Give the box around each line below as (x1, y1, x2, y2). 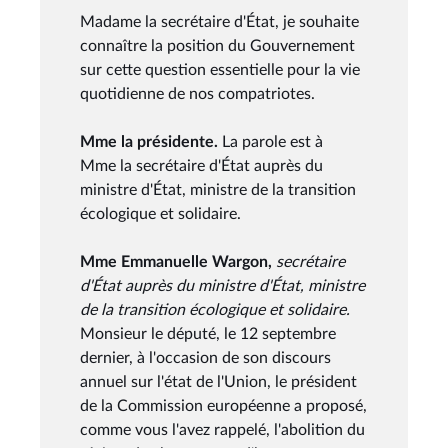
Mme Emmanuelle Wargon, (80, 253, 272, 270)
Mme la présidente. (80, 133, 222, 150)
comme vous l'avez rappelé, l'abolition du (80, 421, 365, 438)
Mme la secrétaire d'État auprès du (80, 157, 323, 174)
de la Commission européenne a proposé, (80, 397, 367, 414)
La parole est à (222, 133, 323, 150)
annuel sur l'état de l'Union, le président (80, 373, 357, 390)
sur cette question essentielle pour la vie (80, 61, 360, 78)
